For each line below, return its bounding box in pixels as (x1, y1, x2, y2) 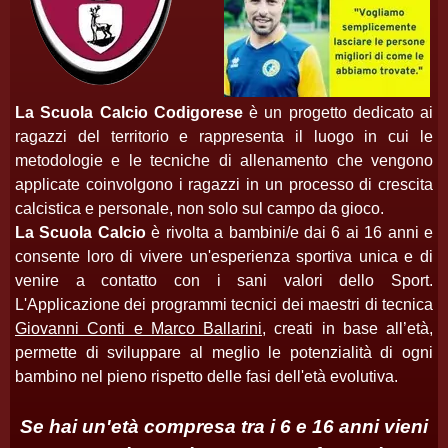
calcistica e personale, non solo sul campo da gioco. (15, 200, 384, 217)
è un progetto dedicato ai (242, 104, 433, 121)
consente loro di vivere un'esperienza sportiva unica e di (15, 248, 433, 265)
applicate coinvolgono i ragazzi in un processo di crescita (15, 176, 433, 193)
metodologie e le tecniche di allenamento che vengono (15, 152, 433, 169)
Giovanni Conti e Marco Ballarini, (15, 320, 266, 337)
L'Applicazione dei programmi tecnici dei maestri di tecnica (15, 296, 433, 313)
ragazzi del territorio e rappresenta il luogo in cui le (15, 128, 433, 145)
